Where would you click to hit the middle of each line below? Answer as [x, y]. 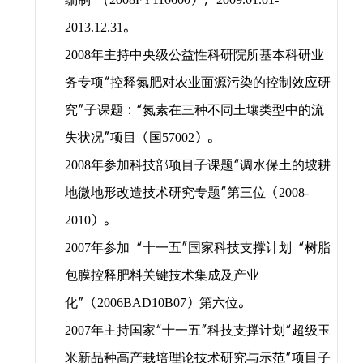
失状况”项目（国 [113, 138]
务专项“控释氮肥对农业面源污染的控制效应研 [197, 83]
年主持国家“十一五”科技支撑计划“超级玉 [210, 331]
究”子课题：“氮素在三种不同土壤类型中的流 [194, 111]
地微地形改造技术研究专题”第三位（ [171, 193]
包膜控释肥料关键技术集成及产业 [162, 276]
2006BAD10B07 [141, 303]
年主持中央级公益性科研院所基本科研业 [207, 56]
